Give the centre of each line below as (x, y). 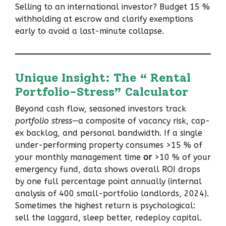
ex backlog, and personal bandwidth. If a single (109, 133)
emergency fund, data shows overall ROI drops (108, 169)
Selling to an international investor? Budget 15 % (112, 7)
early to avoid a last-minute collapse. (90, 31)
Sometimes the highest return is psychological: (105, 205)
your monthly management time (79, 157)
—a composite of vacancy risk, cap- (141, 121)
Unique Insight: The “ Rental (103, 77)
